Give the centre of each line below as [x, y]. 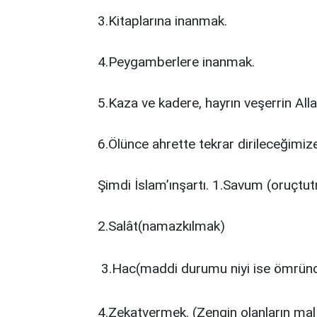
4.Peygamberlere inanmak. [176, 62]
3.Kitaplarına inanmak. [162, 21]
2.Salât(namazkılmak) [161, 226]
